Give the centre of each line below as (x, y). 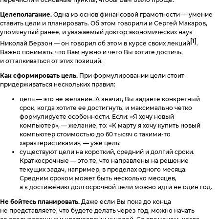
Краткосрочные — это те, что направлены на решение (104, 161)
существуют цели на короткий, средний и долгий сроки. (107, 152)
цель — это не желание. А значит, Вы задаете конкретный (110, 99)
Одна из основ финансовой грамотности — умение (132, 15)
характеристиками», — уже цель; (70, 143)
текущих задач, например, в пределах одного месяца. (103, 170)
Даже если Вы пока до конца (125, 202)
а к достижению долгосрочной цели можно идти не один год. (116, 187)
